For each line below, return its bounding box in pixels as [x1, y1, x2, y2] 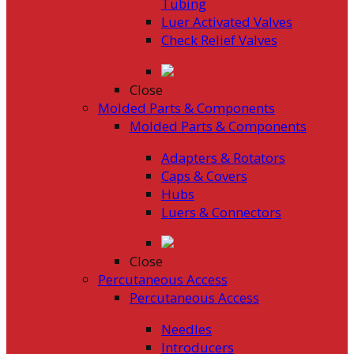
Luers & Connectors [160, 202, 281, 221]
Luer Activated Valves [160, 12, 292, 31]
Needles [160, 320, 212, 339]
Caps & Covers [160, 166, 247, 185]
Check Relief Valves [160, 30, 277, 49]
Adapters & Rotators [160, 148, 285, 167]
